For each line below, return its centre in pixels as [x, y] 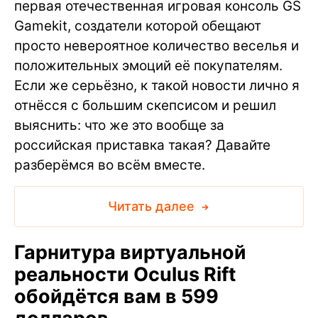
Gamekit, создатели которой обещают [138, 26]
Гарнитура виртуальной [130, 252]
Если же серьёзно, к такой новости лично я [157, 85]
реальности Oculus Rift [125, 274]
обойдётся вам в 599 [116, 296]
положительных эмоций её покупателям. [148, 65]
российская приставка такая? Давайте [142, 145]
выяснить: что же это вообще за [119, 125]
